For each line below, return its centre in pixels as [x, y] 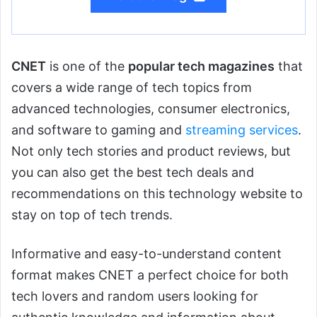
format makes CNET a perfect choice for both [150, 275]
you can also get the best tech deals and [133, 173]
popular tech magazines [201, 67]
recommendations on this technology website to [157, 194]
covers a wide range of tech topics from [132, 88]
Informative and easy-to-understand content [146, 254]
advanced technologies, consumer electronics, [151, 109]
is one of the [87, 67]
